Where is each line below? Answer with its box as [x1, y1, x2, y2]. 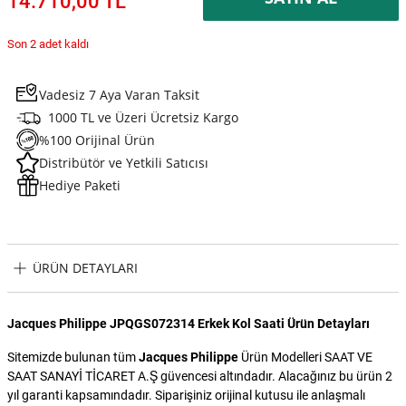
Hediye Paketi [39, 176, 121, 194]
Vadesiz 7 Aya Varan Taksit [39, 85, 199, 103]
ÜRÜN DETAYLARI [33, 259, 138, 277]
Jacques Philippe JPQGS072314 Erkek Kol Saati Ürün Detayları [7, 315, 370, 331]
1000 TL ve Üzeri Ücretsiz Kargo [48, 108, 238, 126]
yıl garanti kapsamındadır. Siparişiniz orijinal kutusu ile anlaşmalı [7, 387, 365, 402]
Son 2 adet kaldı [7, 36, 89, 51]
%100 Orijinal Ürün [39, 130, 155, 149]
